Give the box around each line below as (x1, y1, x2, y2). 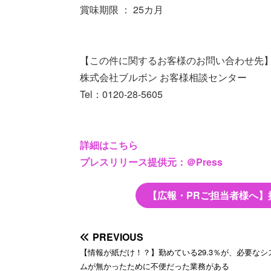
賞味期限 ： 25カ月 (80, 2, 163, 16)
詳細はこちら (80, 137, 138, 152)
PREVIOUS (93, 229, 143, 244)
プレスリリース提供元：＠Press (80, 154, 223, 169)
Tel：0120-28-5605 (80, 87, 163, 101)
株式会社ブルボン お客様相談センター (80, 70, 247, 84)
